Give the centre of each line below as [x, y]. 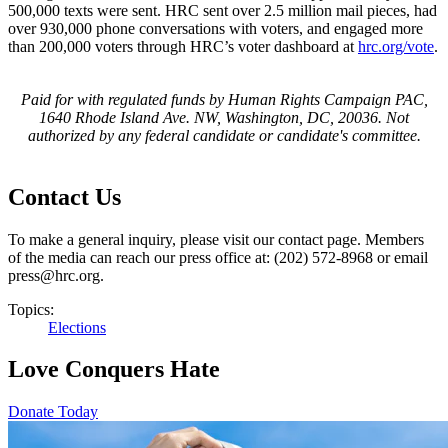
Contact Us [64, 196]
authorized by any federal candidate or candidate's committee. [224, 135]
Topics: [31, 309]
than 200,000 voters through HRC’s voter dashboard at [183, 46]
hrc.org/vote [396, 46]
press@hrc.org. [56, 275]
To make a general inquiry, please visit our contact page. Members [216, 239]
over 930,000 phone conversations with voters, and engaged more [215, 28]
